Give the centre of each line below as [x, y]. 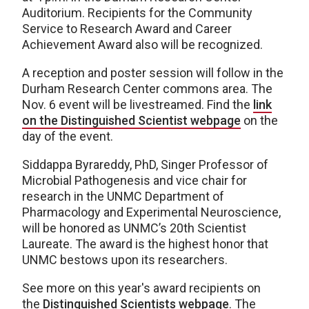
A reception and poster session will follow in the [153, 72]
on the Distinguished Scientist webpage [131, 120]
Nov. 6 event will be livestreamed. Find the [138, 104]
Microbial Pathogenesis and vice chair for [134, 180]
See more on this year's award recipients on [141, 288]
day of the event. [68, 136]
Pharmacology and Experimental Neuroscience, [151, 212]
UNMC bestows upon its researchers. [125, 259]
